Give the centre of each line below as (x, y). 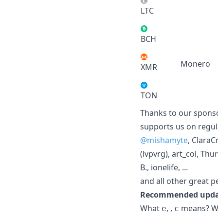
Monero (195, 64)
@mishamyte (164, 140)
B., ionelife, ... (164, 167)
